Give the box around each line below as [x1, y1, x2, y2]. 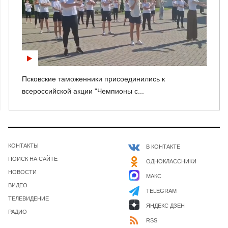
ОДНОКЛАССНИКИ [146, 158, 196, 164]
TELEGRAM [146, 187, 177, 194]
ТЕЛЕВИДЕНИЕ [8, 195, 49, 202]
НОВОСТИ [8, 168, 37, 175]
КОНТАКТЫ [8, 142, 39, 149]
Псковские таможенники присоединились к [22, 74, 165, 83]
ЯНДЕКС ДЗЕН [146, 202, 185, 209]
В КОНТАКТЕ [146, 143, 180, 150]
